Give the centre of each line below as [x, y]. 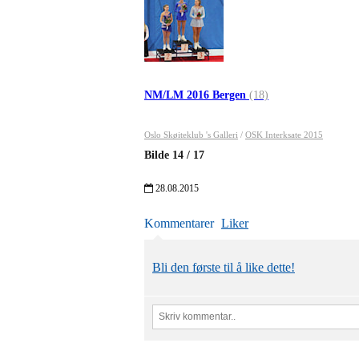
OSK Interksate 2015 [284, 134]
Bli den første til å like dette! [224, 267]
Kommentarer [179, 223]
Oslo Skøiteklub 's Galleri [191, 134]
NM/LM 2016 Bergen [197, 95]
